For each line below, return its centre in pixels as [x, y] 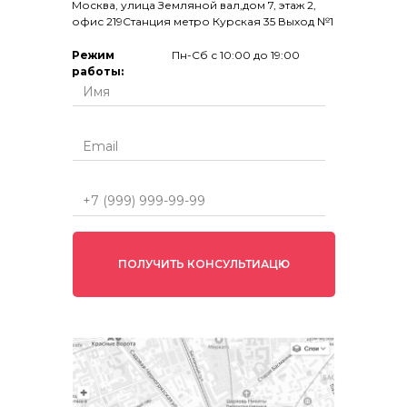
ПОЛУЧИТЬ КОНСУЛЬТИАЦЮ [204, 264]
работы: [98, 71]
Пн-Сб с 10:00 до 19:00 [236, 55]
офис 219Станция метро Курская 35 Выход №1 [203, 21]
